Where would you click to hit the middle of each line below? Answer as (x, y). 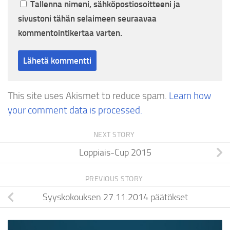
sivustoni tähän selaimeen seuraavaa (87, 19)
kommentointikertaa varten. (70, 33)
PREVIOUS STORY (115, 179)
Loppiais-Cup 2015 (115, 153)
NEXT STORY (115, 135)
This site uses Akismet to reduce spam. (88, 96)
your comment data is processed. (75, 110)
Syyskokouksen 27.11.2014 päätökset (115, 197)
